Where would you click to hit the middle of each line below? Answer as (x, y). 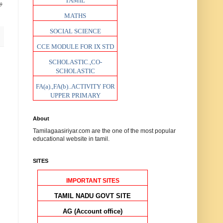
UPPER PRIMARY (75, 95)
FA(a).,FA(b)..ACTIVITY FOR (75, 86)
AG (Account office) (93, 211)
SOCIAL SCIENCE (75, 31)
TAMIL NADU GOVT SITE (93, 196)
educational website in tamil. (71, 139)
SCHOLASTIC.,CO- (75, 62)
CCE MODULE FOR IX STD (75, 47)
